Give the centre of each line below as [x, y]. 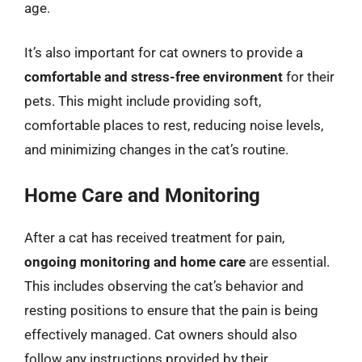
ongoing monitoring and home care [135, 261]
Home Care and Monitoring [142, 195]
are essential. [288, 261]
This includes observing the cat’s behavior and [164, 286]
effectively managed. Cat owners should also [161, 334]
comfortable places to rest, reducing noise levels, [174, 125]
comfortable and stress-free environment [154, 77]
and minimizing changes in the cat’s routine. [156, 149]
